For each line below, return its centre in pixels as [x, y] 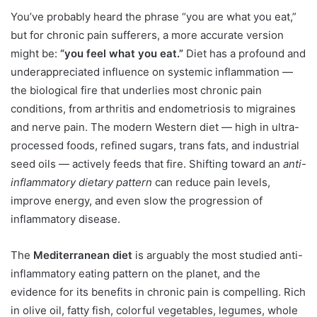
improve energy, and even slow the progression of [137, 200]
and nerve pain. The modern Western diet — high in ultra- [155, 127]
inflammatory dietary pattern [81, 182]
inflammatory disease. [65, 219]
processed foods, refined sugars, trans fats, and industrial [155, 145]
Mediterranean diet [83, 255]
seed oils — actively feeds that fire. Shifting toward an [147, 163]
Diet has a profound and [244, 53]
